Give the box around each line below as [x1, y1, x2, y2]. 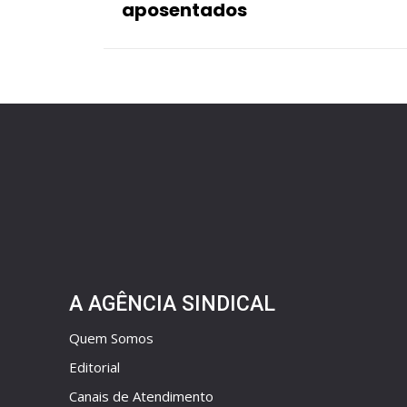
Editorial [69, 358, 120, 377]
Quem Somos [69, 329, 154, 348]
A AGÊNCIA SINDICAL [69, 292, 275, 317]
